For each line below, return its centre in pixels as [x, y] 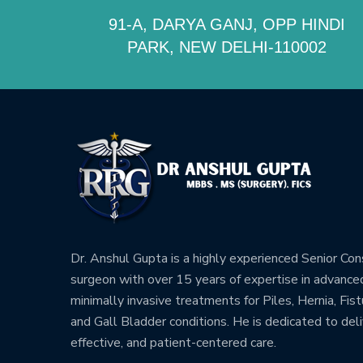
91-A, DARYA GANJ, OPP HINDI [226, 24]
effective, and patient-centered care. [173, 343]
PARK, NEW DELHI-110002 [226, 47]
